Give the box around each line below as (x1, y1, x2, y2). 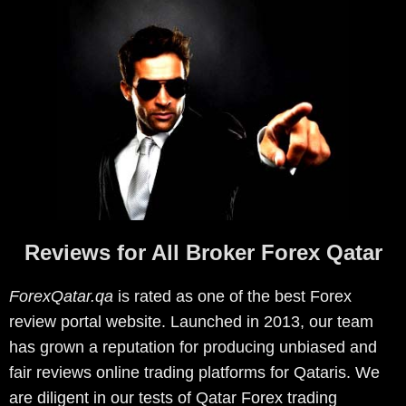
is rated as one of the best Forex (113, 286, 352, 305)
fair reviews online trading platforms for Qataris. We (9, 362, 380, 382)
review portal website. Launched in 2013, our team (9, 312, 373, 331)
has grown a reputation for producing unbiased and (9, 337, 377, 356)
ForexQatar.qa (9, 286, 113, 305)
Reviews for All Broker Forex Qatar (24, 239, 382, 265)
